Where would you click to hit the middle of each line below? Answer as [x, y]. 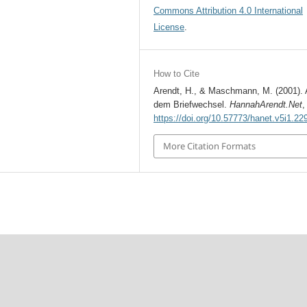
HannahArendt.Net [266, 105]
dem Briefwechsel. [192, 105]
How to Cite [177, 74]
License [169, 27]
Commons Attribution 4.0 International [229, 11]
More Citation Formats [210, 146]
